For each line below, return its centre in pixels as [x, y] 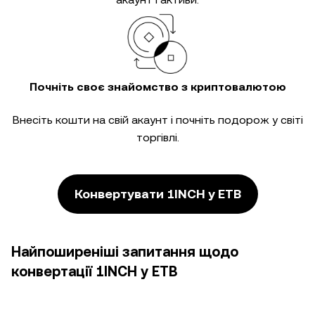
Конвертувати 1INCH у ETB [157, 194]
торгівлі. [157, 137]
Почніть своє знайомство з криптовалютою [157, 87]
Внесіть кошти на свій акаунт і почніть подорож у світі [157, 120]
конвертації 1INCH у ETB [94, 271]
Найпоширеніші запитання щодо [125, 252]
